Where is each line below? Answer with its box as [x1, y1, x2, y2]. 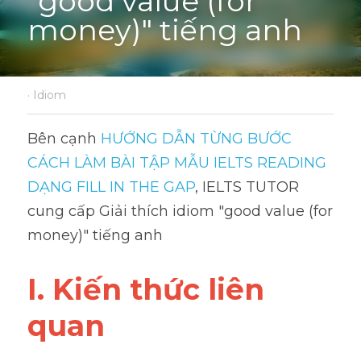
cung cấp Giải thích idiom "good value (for [27, 202, 333, 220]
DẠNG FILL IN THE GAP [27, 178, 195, 196]
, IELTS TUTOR [195, 178, 299, 196]
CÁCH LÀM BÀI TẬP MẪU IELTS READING [27, 154, 326, 172]
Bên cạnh [27, 130, 101, 147]
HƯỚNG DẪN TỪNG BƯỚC [101, 130, 292, 147]
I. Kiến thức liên [27, 272, 264, 307]
